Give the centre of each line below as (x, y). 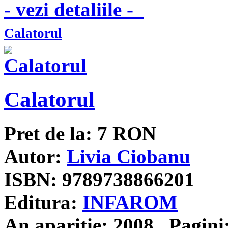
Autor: (33, 157)
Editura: (41, 203)
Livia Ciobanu (129, 157)
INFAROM (130, 203)
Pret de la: (48, 134)
